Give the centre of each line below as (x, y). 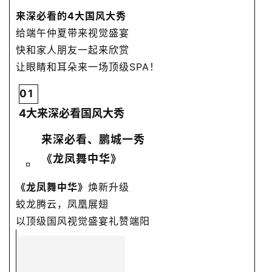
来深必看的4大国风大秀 (71, 15)
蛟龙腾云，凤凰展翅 (62, 204)
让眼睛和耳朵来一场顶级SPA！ (88, 66)
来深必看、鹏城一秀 (93, 139)
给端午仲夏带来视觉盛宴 (73, 32)
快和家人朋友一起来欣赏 (73, 49)
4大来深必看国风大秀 (72, 113)
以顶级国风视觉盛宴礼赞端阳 (83, 221)
